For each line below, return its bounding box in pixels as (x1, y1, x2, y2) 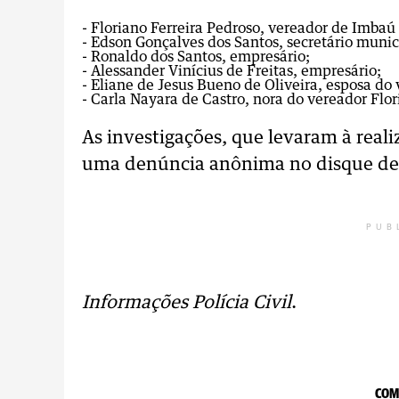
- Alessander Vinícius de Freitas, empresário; (82, 64, 381, 78)
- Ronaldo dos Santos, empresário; (82, 50, 310, 64)
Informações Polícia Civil (82, 294, 291, 312)
